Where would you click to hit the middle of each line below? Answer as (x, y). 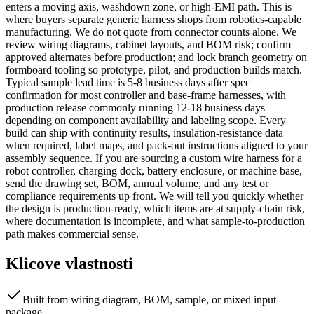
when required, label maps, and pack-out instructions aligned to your (157, 145)
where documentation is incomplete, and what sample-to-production (155, 221)
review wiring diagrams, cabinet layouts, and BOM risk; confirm (148, 44)
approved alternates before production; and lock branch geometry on (156, 57)
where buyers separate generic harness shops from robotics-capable (153, 19)
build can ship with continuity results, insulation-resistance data (144, 132)
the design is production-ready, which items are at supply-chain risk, (155, 208)
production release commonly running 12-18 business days (135, 107)
